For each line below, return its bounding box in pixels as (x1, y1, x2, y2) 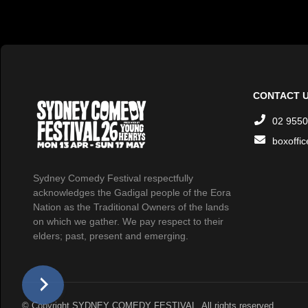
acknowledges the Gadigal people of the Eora (33, 187, 231, 198)
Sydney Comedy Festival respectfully (33, 173, 193, 184)
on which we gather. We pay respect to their (33, 216, 223, 227)
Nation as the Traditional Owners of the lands (33, 201, 229, 212)
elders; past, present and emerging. (33, 230, 188, 241)
